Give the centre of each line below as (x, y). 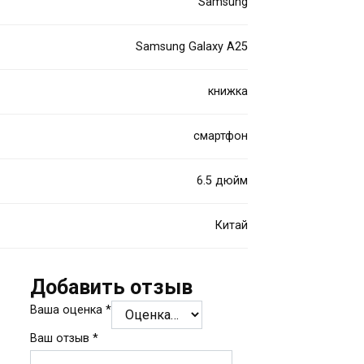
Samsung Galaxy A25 (192, 46)
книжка (228, 91)
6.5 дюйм (223, 180)
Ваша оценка (68, 310)
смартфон (221, 136)
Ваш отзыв (62, 338)
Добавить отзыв (112, 287)
